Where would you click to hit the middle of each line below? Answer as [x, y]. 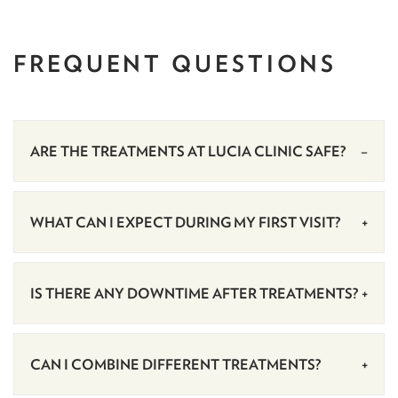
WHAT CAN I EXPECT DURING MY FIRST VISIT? [185, 223]
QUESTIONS [255, 64]
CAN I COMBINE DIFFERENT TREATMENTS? [175, 365]
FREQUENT [93, 64]
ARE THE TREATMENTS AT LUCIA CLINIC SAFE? [187, 151]
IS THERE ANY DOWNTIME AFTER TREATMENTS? [194, 294]
